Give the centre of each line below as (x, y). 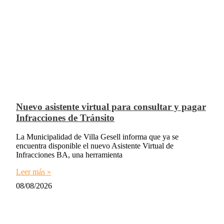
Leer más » (33, 172)
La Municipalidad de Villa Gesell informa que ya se (97, 137)
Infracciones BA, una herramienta (69, 155)
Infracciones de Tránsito (65, 117)
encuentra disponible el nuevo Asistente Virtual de (95, 146)
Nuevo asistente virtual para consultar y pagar (111, 106)
